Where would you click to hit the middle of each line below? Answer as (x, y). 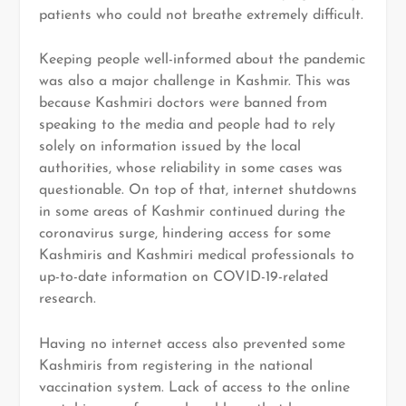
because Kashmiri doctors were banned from (183, 104)
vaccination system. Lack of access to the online (194, 387)
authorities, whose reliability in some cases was (190, 169)
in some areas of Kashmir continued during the (192, 213)
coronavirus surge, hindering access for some (184, 234)
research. (67, 300)
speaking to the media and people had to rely (187, 126)
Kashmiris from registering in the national (175, 366)
